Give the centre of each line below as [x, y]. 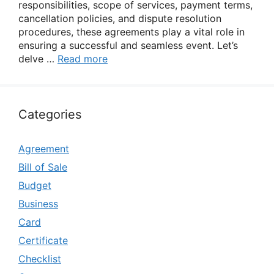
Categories [50, 114]
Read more [83, 59]
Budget [35, 185]
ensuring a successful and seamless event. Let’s [128, 45]
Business [38, 204]
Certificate [43, 240]
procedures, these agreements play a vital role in [131, 32]
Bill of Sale [43, 167]
